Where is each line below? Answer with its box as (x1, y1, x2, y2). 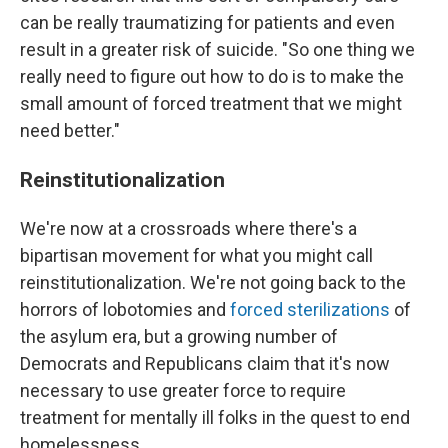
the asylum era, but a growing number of (20, 326, 338, 347)
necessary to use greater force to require (20, 380, 346, 401)
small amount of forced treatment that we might (20, 93, 402, 114)
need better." (20, 120, 120, 141)
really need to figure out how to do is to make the (20, 66, 404, 87)
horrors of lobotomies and (20, 299, 230, 320)
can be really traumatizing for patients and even (20, 12, 395, 33)
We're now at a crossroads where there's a (20, 218, 357, 239)
